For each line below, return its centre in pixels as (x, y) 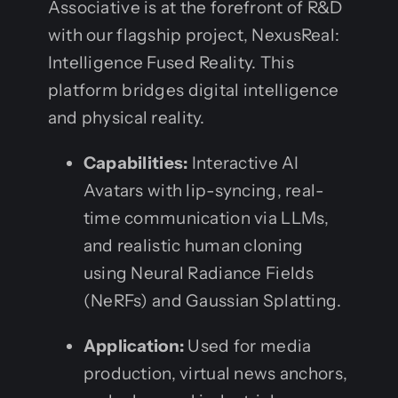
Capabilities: (135, 163)
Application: (134, 346)
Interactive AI (243, 163)
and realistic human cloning (193, 245)
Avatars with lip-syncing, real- (204, 190)
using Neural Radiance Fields (199, 273)
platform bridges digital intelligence (193, 90)
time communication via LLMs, (206, 218)
